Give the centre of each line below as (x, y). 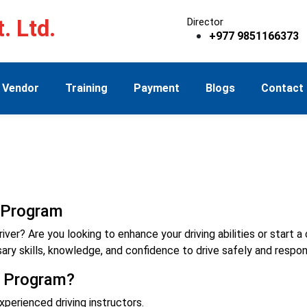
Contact (282, 88)
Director (205, 22)
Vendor (20, 88)
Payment (156, 88)
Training (86, 88)
